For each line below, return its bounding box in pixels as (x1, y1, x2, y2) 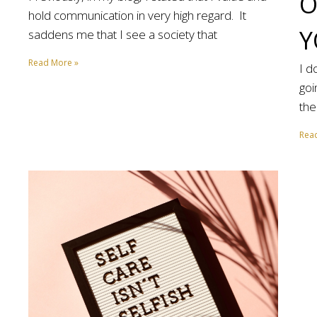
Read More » (28, 56, 79, 69)
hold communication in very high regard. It (28, 6, 246, 23)
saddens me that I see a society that (28, 25, 217, 42)
